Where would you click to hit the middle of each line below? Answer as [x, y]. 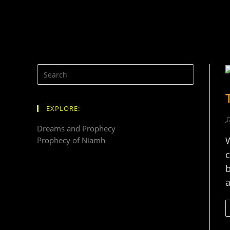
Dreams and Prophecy [76, 128]
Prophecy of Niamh [71, 140]
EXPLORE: [63, 108]
